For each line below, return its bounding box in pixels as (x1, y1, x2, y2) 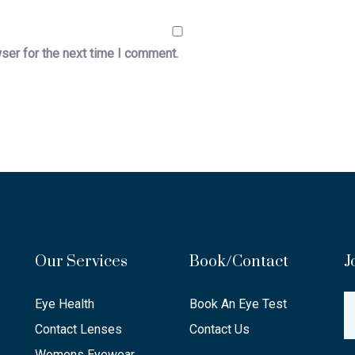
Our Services (35, 252, 128, 273)
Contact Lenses (35, 322, 122, 338)
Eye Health (35, 296, 94, 312)
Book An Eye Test (189, 296, 287, 312)
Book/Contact (189, 252, 288, 273)
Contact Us (189, 322, 250, 338)
